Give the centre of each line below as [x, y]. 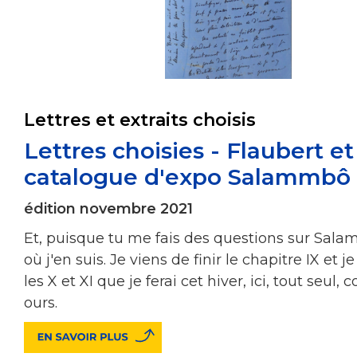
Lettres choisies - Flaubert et [189, 150]
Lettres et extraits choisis [140, 120]
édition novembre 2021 [108, 208]
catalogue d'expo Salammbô [187, 177]
